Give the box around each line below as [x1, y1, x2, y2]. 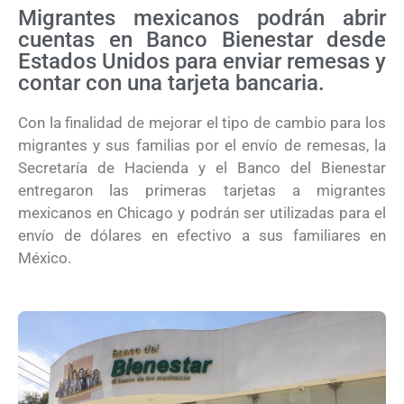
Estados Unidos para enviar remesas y [18, 49, 386, 74]
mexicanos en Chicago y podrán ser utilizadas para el [18, 204, 386, 222]
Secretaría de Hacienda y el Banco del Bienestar [18, 159, 386, 177]
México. [18, 249, 71, 267]
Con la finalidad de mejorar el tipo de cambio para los [18, 114, 386, 132]
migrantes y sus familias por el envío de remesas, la [18, 136, 386, 154]
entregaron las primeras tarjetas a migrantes [18, 181, 386, 199]
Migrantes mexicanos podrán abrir [18, 5, 386, 31]
